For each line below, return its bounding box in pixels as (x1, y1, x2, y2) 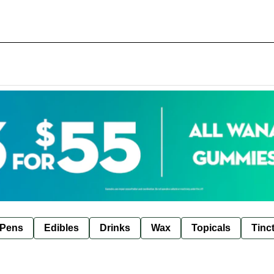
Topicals (191, 222, 231, 233)
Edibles (44, 222, 79, 233)
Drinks (100, 222, 130, 233)
